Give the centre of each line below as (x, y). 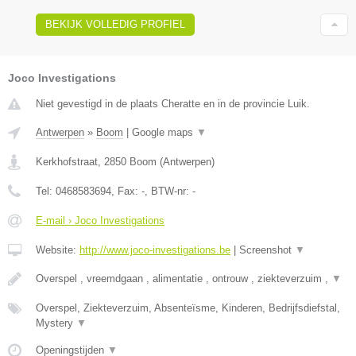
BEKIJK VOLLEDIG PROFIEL (115, 24)
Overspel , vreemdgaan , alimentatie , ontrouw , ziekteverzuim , (184, 278)
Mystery (56, 323)
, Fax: (126, 191)
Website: (58, 250)
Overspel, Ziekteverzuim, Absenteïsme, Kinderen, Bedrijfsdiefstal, (188, 308)
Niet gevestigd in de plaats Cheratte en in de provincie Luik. (173, 103)
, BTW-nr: (168, 191)
